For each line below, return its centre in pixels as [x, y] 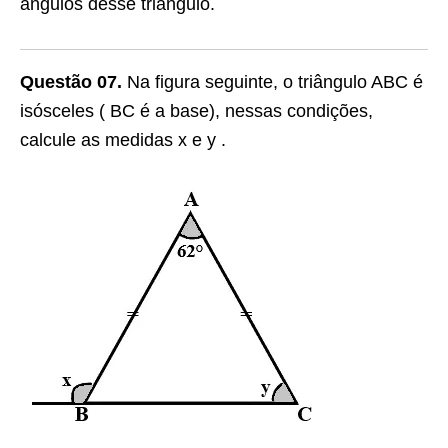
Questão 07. [71, 82]
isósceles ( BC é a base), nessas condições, [196, 111]
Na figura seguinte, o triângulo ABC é [272, 82]
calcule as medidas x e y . [123, 140]
